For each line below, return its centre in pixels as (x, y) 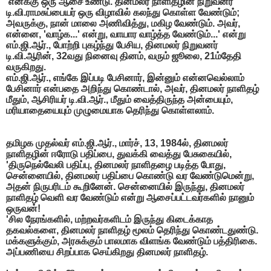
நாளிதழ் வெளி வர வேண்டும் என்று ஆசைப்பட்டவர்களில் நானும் (130, 197)
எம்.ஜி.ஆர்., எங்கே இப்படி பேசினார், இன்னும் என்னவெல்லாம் (125, 77)
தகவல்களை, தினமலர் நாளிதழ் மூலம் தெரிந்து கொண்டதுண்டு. (132, 230)
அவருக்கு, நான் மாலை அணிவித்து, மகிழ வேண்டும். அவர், (123, 23)
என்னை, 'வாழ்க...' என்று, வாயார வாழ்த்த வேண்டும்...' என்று (126, 34)
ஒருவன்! (23, 208)
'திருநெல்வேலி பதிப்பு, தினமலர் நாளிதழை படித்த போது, (116, 165)
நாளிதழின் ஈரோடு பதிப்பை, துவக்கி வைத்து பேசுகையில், (119, 154)
